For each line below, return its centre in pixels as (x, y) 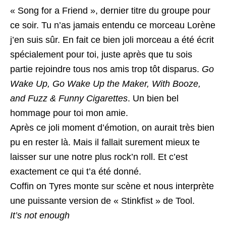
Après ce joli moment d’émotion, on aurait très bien (112, 128)
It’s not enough (40, 215)
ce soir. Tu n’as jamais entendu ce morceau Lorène (113, 25)
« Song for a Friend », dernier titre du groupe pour (110, 11)
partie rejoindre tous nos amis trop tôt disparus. (106, 69)
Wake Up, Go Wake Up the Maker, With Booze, (105, 84)
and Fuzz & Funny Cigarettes (69, 98)
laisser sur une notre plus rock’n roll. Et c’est (99, 157)
